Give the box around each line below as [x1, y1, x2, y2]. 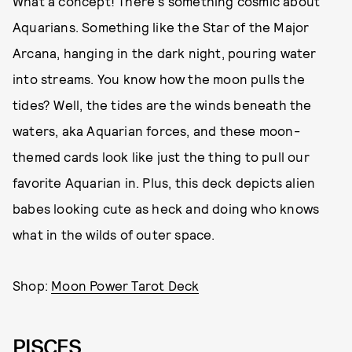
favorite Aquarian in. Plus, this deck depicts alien [13, 174, 316, 190]
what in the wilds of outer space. [13, 225, 215, 242]
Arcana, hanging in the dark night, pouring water [13, 44, 317, 60]
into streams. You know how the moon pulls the [13, 70, 306, 86]
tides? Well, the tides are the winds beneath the [13, 96, 312, 112]
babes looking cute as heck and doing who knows [13, 200, 320, 216]
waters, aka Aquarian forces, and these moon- [13, 122, 300, 138]
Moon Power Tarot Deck [51, 277, 200, 293]
